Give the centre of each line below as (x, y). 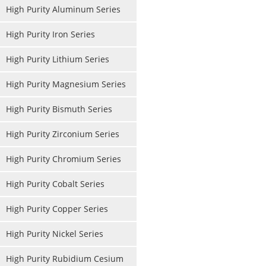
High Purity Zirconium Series (63, 134)
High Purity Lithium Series (58, 59)
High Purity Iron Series (50, 34)
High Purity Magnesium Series (66, 84)
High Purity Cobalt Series (55, 184)
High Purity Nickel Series (55, 234)
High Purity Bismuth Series (59, 109)
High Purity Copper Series (57, 209)
